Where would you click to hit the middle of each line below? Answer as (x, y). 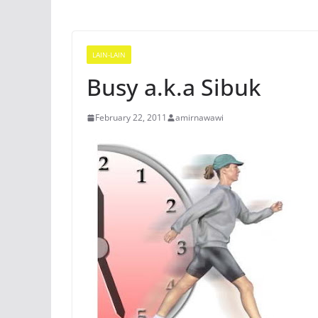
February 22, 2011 (131, 117)
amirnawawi (199, 117)
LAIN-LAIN (109, 55)
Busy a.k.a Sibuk (174, 87)
